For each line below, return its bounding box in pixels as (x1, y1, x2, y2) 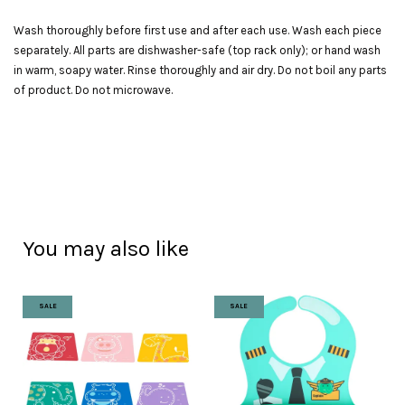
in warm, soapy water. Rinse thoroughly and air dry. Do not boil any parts (14, 62, 387, 77)
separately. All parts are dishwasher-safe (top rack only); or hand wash (14, 42, 381, 57)
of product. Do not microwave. (14, 82, 175, 97)
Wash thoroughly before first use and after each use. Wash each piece (14, 23, 381, 37)
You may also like (23, 235, 189, 261)
